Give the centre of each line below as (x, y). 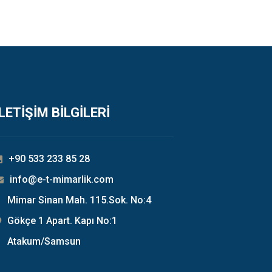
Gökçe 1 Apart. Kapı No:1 (62, 221)
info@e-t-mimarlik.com (62, 179)
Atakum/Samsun (44, 241)
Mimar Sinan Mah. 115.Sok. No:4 (79, 200)
